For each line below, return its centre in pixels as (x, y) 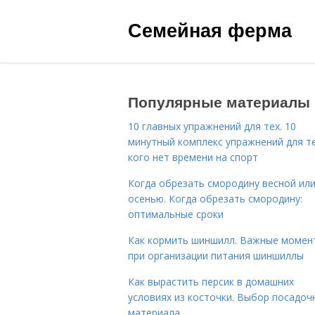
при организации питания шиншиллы (216, 256)
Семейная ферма (210, 30)
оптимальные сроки (176, 214)
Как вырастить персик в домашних (211, 282)
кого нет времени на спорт (193, 157)
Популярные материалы (219, 101)
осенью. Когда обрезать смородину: (215, 199)
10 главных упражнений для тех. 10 (212, 126)
